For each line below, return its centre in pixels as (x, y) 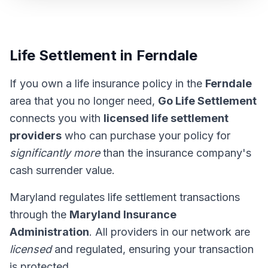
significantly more (55, 153)
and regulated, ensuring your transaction (153, 249)
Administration (49, 232)
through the (39, 214)
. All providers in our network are (170, 232)
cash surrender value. (62, 170)
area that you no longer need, (84, 101)
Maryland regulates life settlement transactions (125, 197)
